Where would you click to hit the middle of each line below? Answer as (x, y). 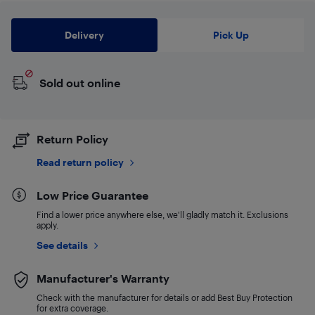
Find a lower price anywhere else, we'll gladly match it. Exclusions (162, 214)
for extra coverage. (72, 308)
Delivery (84, 35)
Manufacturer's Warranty (103, 278)
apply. (47, 225)
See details (62, 245)
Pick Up (231, 35)
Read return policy (80, 162)
